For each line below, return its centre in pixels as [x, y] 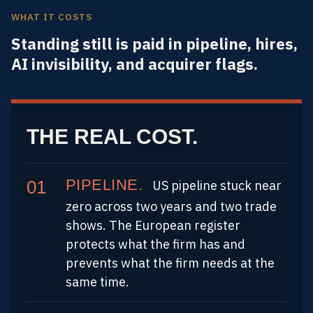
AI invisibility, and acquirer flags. [134, 64]
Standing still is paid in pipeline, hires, [154, 43]
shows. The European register [153, 225]
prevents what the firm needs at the [170, 263]
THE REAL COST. [112, 136]
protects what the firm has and [155, 244]
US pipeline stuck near [215, 185]
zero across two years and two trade [171, 206]
